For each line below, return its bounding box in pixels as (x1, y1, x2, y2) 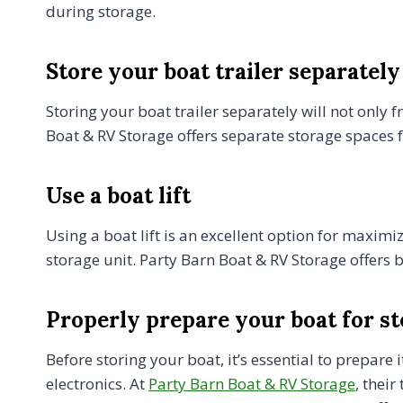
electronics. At (46, 373, 148, 394)
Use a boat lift (46, 182, 191, 210)
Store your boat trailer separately (46, 58, 400, 85)
